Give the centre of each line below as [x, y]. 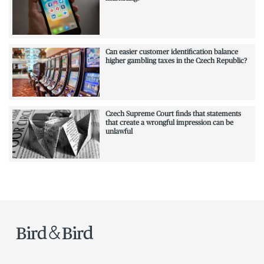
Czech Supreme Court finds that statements [173, 113]
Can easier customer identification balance [171, 52]
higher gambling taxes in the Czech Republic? [176, 60]
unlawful [119, 131]
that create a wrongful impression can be [169, 122]
